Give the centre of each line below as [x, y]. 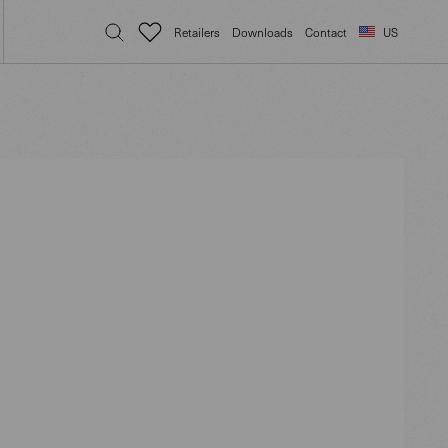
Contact [326, 31]
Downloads [262, 31]
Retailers [197, 31]
